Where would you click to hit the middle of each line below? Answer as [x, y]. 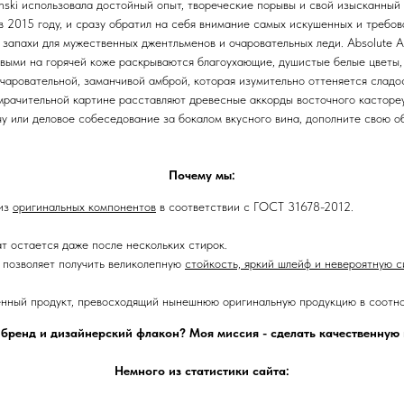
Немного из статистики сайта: [202, 371]
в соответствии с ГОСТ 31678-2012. [255, 207]
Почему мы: [202, 175]
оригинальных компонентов [84, 207]
